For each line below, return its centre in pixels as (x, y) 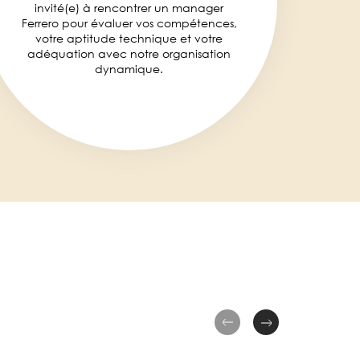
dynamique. (129, 69)
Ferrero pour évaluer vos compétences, (129, 23)
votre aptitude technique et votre (129, 38)
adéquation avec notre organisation (129, 53)
